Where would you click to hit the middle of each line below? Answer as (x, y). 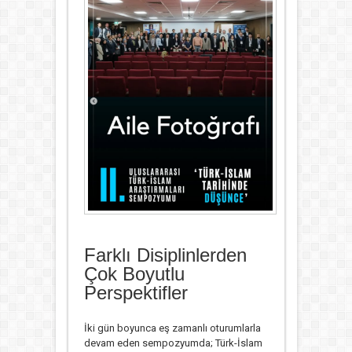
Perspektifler (136, 292)
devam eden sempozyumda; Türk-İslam (173, 343)
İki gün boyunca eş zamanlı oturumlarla (172, 328)
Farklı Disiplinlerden (165, 255)
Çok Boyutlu (134, 273)
